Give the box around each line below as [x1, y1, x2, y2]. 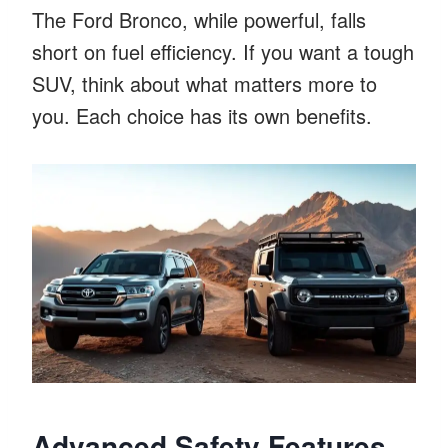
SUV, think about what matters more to [32, 68, 377, 98]
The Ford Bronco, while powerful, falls [32, 4, 366, 34]
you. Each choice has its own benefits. [32, 100, 372, 130]
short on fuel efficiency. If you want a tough [32, 36, 414, 66]
